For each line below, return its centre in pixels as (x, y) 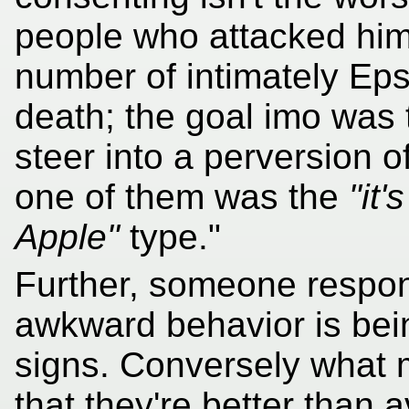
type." (170, 236)
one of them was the (182, 196)
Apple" (67, 236)
